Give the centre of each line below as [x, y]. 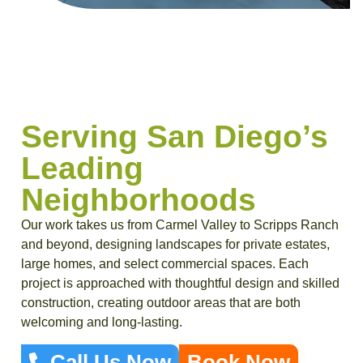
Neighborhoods [139, 200]
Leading [82, 168]
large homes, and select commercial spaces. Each [165, 264]
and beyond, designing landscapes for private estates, [175, 245]
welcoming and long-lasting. [102, 322]
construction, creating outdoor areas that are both [161, 303]
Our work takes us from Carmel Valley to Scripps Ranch [180, 225]
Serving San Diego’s [175, 137]
